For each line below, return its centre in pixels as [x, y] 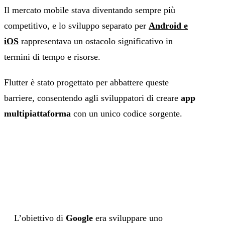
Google [79, 218]
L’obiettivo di [40, 218]
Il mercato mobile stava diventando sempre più [90, 10]
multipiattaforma [37, 114]
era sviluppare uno [128, 218]
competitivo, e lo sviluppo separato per [76, 26]
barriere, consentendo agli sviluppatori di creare [92, 98]
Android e [168, 26]
